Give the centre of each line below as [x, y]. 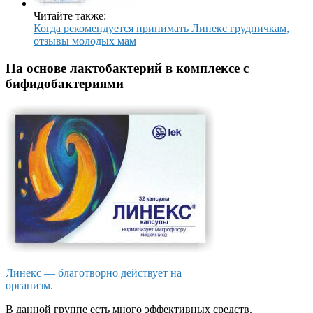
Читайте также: [70, 16]
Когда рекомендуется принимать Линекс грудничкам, [161, 29]
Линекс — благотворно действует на [94, 272]
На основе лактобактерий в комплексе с [127, 68]
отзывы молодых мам [85, 41]
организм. [29, 285]
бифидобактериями [65, 84]
